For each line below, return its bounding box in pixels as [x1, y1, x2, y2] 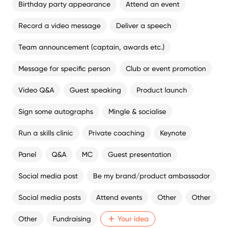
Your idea [117, 214, 149, 223]
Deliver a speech [116, 21, 171, 30]
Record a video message [18, 21, 101, 30]
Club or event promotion [126, 64, 206, 73]
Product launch [136, 85, 187, 94]
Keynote [160, 128, 186, 137]
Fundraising [53, 214, 91, 223]
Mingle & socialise [108, 107, 166, 116]
